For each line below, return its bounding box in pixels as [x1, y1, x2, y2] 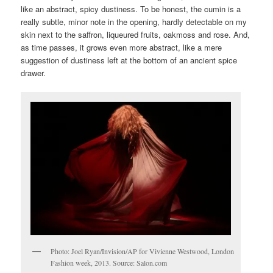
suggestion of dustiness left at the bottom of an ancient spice [21, 54, 238, 66]
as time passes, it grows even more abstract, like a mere [21, 41, 222, 53]
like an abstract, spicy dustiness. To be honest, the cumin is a [21, 2, 241, 15]
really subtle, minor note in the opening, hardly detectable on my [21, 15, 247, 27]
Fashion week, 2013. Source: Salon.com [51, 257, 168, 268]
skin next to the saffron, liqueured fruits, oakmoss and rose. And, [21, 28, 250, 40]
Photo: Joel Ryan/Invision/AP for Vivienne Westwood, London [51, 246, 235, 256]
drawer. [21, 66, 46, 79]
